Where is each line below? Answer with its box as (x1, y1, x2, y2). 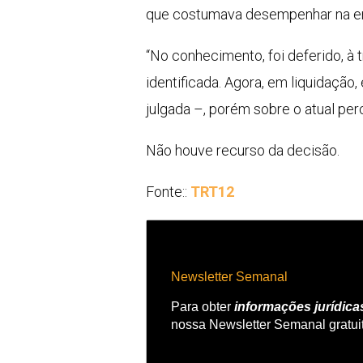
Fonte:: (146, 183, 190, 201)
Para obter (171, 299, 234, 314)
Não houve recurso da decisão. (146, 142, 340, 160)
